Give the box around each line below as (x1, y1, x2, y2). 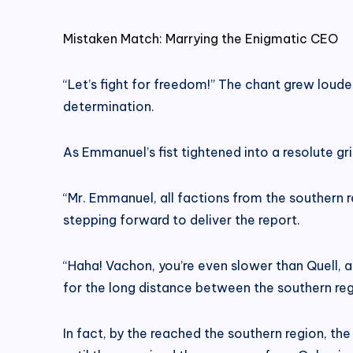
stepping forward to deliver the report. (63, 211, 300, 228)
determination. (63, 98, 154, 114)
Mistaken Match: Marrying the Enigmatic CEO (63, 30, 338, 46)
